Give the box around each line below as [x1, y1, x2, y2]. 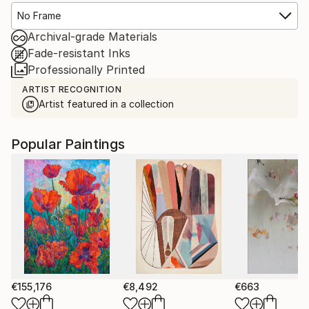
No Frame [17, 9, 61, 21]
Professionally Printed [28, 62, 145, 77]
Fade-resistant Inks [28, 46, 130, 60]
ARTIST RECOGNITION [22, 83, 121, 94]
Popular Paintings [11, 135, 125, 152]
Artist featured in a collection [39, 97, 174, 110]
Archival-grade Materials [28, 29, 157, 43]
